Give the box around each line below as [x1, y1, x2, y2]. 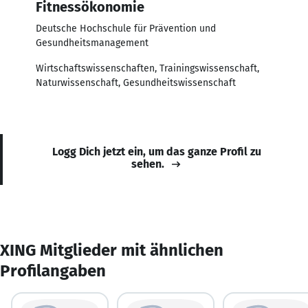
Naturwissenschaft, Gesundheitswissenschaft [36, 76, 236, 89]
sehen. [131, 157, 164, 170]
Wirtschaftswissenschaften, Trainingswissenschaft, [36, 62, 259, 74]
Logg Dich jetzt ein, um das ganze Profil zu [52, 144, 261, 158]
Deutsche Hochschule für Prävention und [36, 22, 216, 34]
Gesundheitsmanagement [36, 36, 148, 49]
